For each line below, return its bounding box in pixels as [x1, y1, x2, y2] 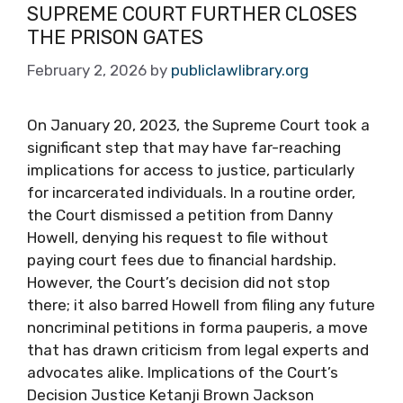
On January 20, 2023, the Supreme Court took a [27, 116, 370, 134]
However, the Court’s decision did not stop [27, 273, 330, 291]
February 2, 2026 [27, 61, 147, 79]
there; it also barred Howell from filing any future [27, 296, 375, 314]
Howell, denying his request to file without [27, 228, 328, 246]
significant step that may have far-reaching [27, 139, 341, 157]
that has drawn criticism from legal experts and [27, 341, 369, 359]
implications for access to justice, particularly [27, 161, 354, 179]
